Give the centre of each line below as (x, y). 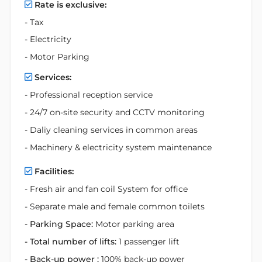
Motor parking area (135, 224)
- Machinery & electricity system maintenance (118, 148)
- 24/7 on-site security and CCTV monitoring (115, 113)
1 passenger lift (149, 242)
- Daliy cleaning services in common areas (111, 130)
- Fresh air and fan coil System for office (106, 189)
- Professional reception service (89, 95)
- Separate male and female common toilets (115, 207)
